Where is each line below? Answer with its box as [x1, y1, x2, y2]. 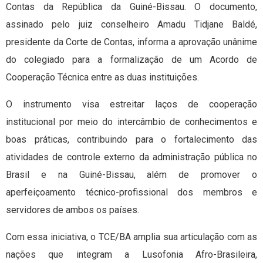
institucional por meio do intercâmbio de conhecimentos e [6, 116, 257, 127]
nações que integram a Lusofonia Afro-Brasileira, [6, 248, 257, 260]
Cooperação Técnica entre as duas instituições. [6, 71, 199, 83]
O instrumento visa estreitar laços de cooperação [6, 98, 257, 110]
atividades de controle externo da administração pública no [6, 151, 257, 163]
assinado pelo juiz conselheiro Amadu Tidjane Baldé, [6, 18, 257, 30]
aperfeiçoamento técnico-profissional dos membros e [6, 186, 257, 198]
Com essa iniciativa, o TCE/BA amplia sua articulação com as [6, 231, 257, 242]
